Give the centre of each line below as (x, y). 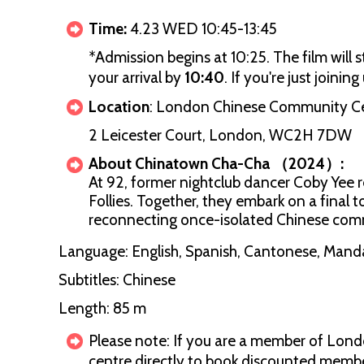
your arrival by (136, 78)
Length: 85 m (102, 308)
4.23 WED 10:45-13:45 (204, 29)
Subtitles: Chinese (117, 280)
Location (119, 107)
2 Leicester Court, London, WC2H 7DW (220, 135)
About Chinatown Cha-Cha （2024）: (216, 164)
